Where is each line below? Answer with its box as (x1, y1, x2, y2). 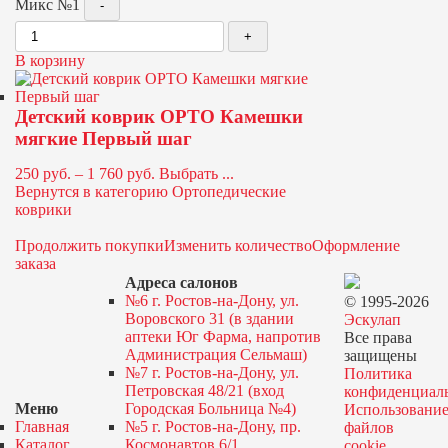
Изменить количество (164, 237, 312, 254)
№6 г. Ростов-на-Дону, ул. (124, 292, 299, 309)
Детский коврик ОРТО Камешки (15, 106, 303, 127)
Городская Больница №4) (124, 400, 296, 417)
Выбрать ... (159, 165, 234, 182)
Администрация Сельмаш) (124, 346, 307, 363)
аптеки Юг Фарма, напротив (124, 328, 321, 345)
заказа (15, 255, 56, 272)
